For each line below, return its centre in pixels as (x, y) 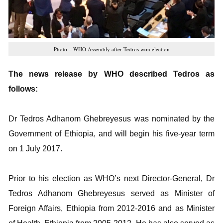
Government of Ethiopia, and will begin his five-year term (111, 133)
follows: (23, 89)
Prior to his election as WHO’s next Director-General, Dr (111, 178)
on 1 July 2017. (35, 148)
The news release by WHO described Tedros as (111, 74)
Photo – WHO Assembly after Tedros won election (111, 49)
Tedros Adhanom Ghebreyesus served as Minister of (111, 193)
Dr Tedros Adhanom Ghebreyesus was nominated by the (111, 118)
